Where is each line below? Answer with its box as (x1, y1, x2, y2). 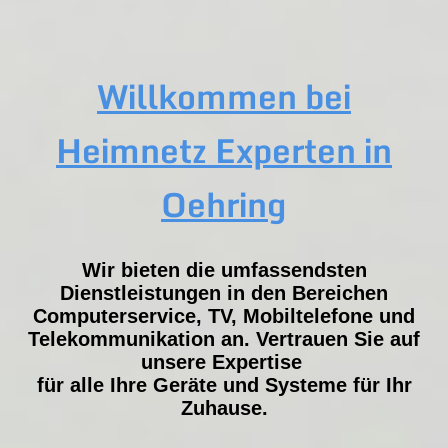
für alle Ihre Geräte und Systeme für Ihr (36, 373, 412, 396)
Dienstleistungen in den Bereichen (60, 281, 388, 304)
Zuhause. (180, 396, 268, 419)
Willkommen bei (97, 69, 351, 124)
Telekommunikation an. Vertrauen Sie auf (28, 327, 420, 350)
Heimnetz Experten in (56, 123, 392, 178)
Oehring (161, 177, 287, 232)
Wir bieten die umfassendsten (81, 258, 367, 281)
